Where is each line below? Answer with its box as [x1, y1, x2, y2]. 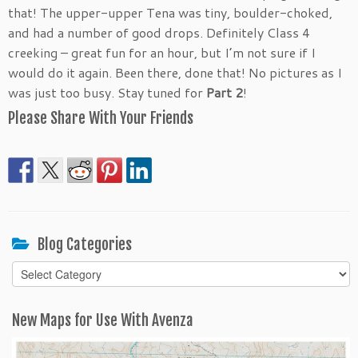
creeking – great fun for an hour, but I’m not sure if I [8, 43, 316, 62]
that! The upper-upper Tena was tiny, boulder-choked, [8, 3, 332, 22]
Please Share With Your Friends [8, 109, 193, 129]
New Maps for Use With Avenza [12, 311, 193, 331]
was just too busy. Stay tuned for [8, 83, 206, 102]
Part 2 [206, 83, 243, 102]
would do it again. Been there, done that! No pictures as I [8, 63, 342, 82]
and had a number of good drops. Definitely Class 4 [8, 23, 310, 42]
